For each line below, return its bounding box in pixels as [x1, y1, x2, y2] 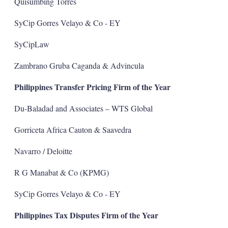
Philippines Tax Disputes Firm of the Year [14, 209, 158, 221]
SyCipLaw [14, 38, 49, 49]
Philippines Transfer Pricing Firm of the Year [14, 80, 170, 93]
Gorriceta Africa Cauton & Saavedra [14, 124, 131, 135]
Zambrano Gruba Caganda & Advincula [14, 60, 144, 71]
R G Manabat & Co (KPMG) [14, 166, 109, 178]
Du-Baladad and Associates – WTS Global [14, 102, 153, 113]
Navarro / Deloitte [14, 145, 72, 156]
